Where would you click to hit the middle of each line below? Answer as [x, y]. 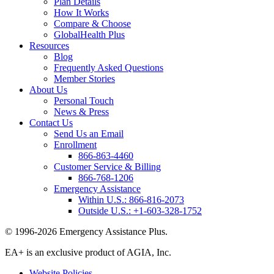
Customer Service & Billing [107, 166]
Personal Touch [84, 100]
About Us [48, 89]
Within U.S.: [104, 199]
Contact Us [51, 122]
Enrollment [75, 144]
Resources [49, 45]
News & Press [81, 111]
